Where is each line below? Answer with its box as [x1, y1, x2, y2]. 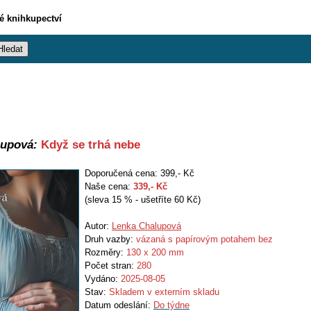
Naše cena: [85, 181, 133, 192]
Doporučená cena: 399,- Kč [85, 168, 194, 178]
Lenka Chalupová [112, 221, 181, 231]
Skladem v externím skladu [109, 287, 219, 297]
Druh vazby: [85, 234, 136, 244]
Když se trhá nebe [37, 137, 140, 151]
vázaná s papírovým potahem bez [136, 234, 273, 244]
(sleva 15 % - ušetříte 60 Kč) [85, 194, 201, 205]
